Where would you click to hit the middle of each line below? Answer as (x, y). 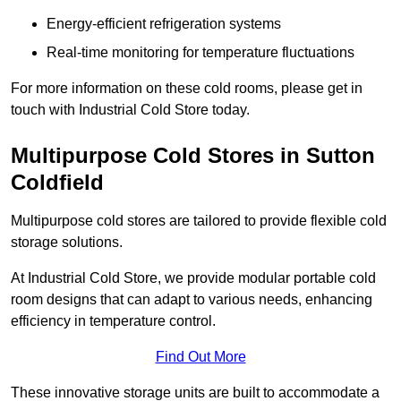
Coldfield (57, 183)
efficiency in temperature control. (113, 321)
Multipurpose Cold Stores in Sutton (193, 156)
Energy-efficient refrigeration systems (164, 24)
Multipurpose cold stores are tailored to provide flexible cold (199, 221)
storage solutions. (67, 243)
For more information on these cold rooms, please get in (187, 89)
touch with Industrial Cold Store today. (130, 110)
